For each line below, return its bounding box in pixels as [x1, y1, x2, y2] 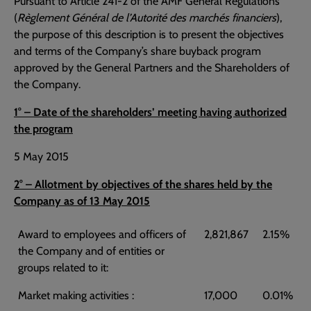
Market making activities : [18, 289, 134, 302]
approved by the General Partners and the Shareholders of [14, 61, 289, 74]
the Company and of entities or [18, 244, 165, 258]
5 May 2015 [14, 150, 69, 163]
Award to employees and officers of [18, 228, 186, 241]
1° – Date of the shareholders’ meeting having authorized [14, 106, 287, 119]
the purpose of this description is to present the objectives [14, 28, 284, 41]
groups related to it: [18, 261, 108, 274]
